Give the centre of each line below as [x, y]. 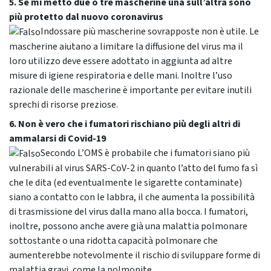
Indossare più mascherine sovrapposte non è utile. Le [150, 31]
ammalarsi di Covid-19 [57, 138]
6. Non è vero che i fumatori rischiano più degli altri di [125, 124]
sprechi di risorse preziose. [64, 104]
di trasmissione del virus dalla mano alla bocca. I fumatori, [129, 212]
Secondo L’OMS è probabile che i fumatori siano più [145, 153]
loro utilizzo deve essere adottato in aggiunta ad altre [121, 61]
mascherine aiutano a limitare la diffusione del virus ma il [126, 46]
